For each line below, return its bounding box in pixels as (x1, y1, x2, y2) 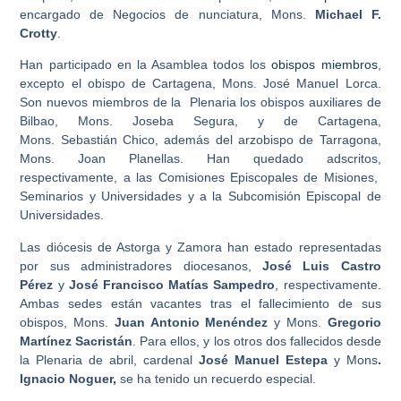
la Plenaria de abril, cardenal (20, 352, 199, 367)
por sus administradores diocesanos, (20, 258, 262, 273)
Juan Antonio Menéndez (114, 314, 269, 329)
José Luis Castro (261, 258, 381, 273)
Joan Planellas (78, 151, 181, 166)
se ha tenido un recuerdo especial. (120, 371, 317, 386)
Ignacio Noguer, (20, 371, 121, 386)
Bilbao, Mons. (20, 114, 133, 129)
